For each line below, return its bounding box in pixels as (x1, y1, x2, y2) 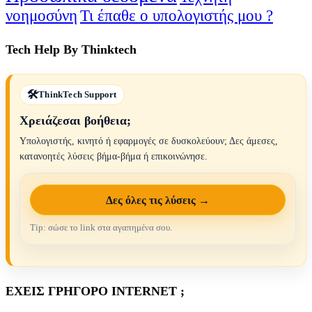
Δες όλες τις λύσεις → (106, 194, 210, 206)
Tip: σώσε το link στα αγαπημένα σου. (30, 222, 172, 233)
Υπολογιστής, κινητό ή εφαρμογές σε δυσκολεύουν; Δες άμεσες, (19, 136, 278, 147)
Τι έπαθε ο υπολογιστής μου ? (80, 7, 273, 25)
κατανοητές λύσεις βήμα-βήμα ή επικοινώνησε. (19, 151, 208, 162)
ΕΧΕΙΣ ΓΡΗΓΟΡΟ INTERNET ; (6, 284, 185, 299)
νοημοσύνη (6, 7, 77, 25)
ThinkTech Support (38, 89, 117, 100)
